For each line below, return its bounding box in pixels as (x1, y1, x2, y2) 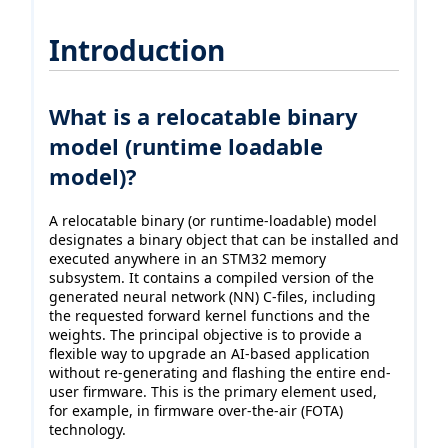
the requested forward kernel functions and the (49, 306, 370, 326)
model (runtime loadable (49, 131, 323, 162)
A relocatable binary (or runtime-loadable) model (49, 211, 377, 231)
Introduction (49, 31, 225, 70)
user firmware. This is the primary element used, (49, 382, 377, 402)
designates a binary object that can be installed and (49, 230, 399, 250)
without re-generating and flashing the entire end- (49, 363, 391, 383)
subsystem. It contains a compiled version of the (49, 268, 374, 288)
